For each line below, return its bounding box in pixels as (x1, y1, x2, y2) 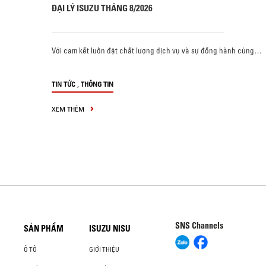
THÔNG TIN (81, 79, 113, 88)
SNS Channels (175, 220, 224, 231)
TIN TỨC (52, 79, 75, 88)
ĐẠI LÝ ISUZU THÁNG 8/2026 (52, 2, 153, 14)
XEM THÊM (52, 104, 86, 113)
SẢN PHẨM (24, 223, 64, 234)
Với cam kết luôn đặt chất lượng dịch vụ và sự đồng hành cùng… (52, 45, 262, 55)
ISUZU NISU (89, 223, 131, 234)
